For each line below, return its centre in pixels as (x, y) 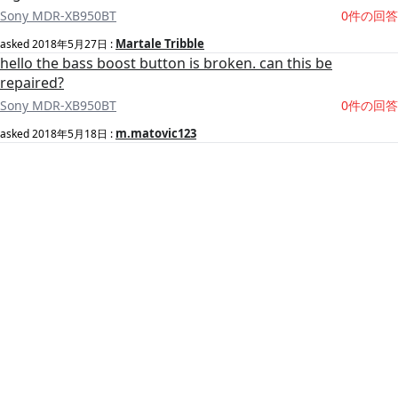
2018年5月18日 (70, 134)
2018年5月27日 (70, 44)
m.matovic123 (156, 134)
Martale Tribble (160, 44)
